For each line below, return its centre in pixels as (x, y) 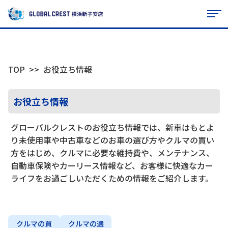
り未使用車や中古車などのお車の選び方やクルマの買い (112, 140)
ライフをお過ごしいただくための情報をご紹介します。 (112, 178)
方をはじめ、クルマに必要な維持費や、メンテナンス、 (112, 153)
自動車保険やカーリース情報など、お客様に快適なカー (112, 165)
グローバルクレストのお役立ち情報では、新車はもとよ (112, 127)
